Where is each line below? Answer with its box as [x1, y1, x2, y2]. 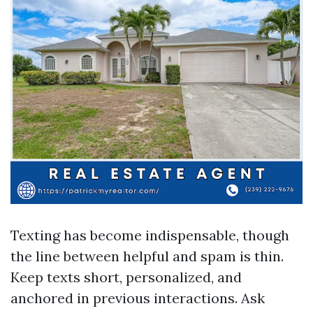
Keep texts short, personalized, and [10, 268, 242, 286]
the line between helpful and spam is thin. [10, 247, 284, 265]
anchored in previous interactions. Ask [10, 289, 265, 307]
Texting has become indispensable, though [10, 226, 289, 244]
